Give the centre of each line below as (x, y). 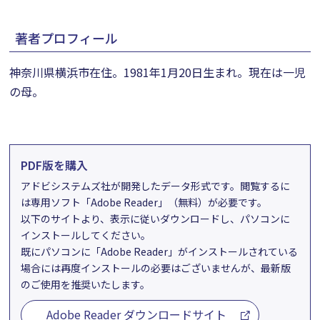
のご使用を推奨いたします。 (86, 284)
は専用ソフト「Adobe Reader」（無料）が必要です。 (144, 202)
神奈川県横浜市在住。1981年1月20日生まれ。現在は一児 (158, 72)
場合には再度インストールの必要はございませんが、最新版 (156, 268)
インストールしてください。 (86, 235)
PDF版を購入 (55, 165)
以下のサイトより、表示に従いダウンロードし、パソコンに (156, 219)
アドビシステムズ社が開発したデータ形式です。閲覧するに (156, 186)
